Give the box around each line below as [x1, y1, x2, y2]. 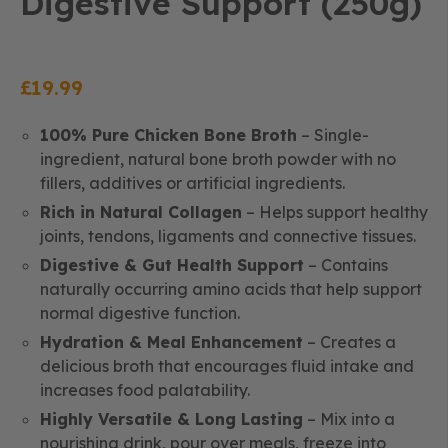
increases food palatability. [40, 380, 250, 400]
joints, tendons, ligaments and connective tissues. [40, 226, 416, 246]
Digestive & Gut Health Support [40, 255, 304, 275]
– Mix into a [303, 409, 395, 429]
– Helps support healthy [242, 202, 428, 222]
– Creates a [303, 332, 396, 352]
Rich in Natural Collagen [40, 202, 242, 222]
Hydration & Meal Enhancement [40, 332, 303, 352]
